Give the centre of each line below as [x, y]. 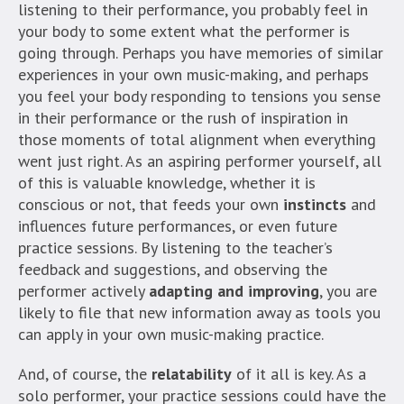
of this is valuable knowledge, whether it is [167, 183]
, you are [348, 291]
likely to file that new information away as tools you [199, 313]
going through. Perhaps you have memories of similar [201, 53]
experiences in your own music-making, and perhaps [193, 75]
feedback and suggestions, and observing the [173, 270]
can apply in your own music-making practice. [171, 335]
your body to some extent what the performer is [184, 32]
